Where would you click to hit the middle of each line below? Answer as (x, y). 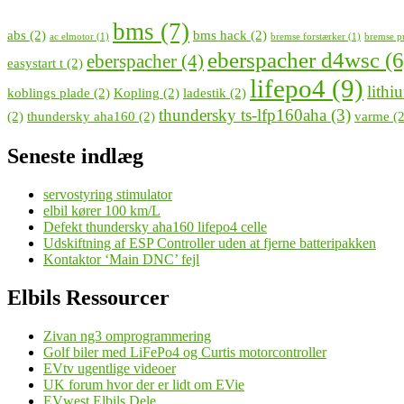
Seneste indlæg (75, 156)
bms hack (220, 35)
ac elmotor (72, 37)
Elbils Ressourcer (88, 297)
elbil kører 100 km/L (102, 211)
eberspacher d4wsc (294, 60)
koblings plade (49, 93)
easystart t (35, 63)
